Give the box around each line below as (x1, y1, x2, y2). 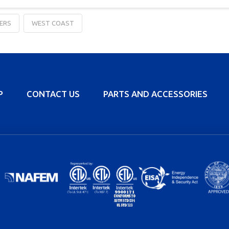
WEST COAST (31, 19, 74, 27)
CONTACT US (27, 89, 80, 99)
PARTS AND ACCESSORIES (103, 89, 208, 99)
